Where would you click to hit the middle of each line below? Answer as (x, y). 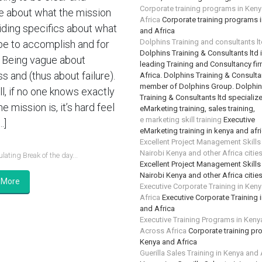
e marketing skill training (181, 119)
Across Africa (163, 230)
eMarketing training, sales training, (197, 108)
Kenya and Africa (168, 242)
